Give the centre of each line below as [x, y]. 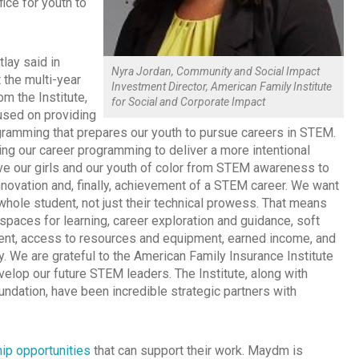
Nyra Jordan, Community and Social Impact [216, 72]
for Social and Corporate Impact [188, 102]
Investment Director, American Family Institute [222, 87]
